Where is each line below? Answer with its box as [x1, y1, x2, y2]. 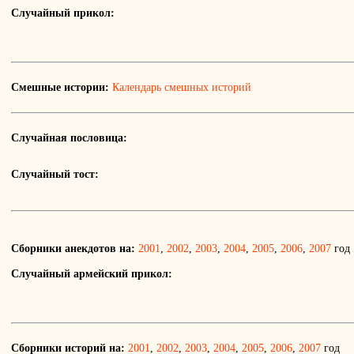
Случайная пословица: [11, 132, 127, 145]
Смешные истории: [11, 81, 109, 94]
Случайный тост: [11, 168, 99, 181]
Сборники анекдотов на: [11, 243, 135, 255]
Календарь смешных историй [112, 81, 251, 94]
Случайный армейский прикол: [11, 268, 172, 281]
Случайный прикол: [11, 7, 115, 20]
